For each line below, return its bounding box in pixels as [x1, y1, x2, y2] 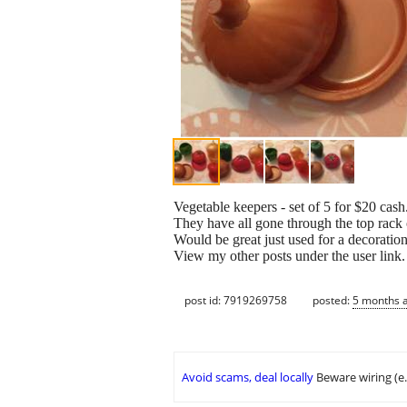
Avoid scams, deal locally [182, 369, 313, 386]
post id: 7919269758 [184, 292, 287, 308]
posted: [313, 292, 352, 308]
